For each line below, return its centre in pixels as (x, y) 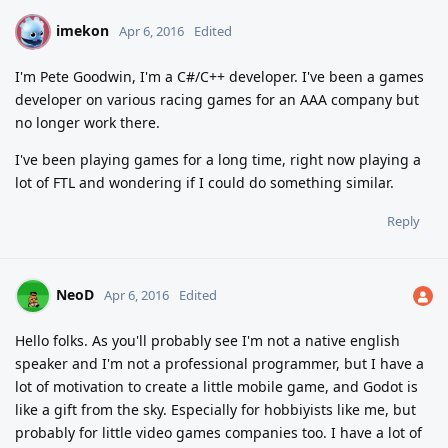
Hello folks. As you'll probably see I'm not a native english (207, 341)
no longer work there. (87, 123)
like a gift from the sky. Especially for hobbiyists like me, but (215, 410)
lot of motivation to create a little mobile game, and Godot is (216, 387)
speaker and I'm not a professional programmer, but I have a (219, 364)
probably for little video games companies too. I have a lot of (218, 433)
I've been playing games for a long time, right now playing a (218, 160)
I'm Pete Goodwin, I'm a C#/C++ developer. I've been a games (219, 77)
